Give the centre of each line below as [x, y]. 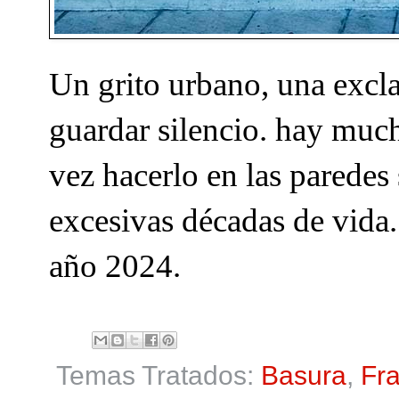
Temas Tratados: [159, 376]
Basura [304, 376]
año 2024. [115, 265]
